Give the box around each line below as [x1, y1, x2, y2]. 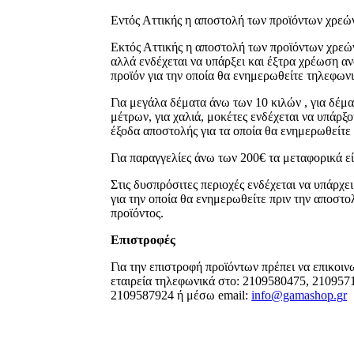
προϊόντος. [111, 206, 164, 220]
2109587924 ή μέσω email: [111, 288, 252, 302]
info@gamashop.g [251, 288, 344, 302]
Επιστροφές [111, 233, 176, 247]
